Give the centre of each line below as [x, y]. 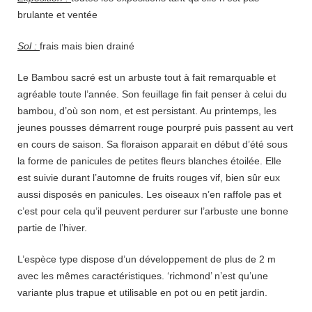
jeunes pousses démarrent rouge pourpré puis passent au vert [155, 127]
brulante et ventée [57, 14]
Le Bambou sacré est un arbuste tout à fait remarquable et [147, 77]
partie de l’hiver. [52, 227]
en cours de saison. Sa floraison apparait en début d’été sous [153, 144]
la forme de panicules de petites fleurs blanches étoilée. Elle [149, 161]
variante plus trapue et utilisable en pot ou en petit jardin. [142, 292]
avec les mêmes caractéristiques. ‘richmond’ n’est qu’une [143, 275]
